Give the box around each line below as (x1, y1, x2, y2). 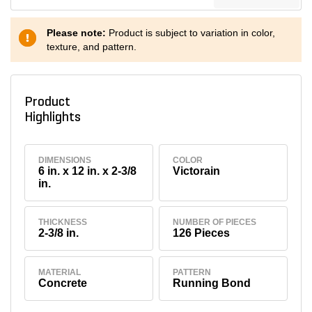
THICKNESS (38, 217, 88, 228)
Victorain (173, 164, 221, 177)
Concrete (38, 277, 88, 290)
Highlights (24, 111, 86, 125)
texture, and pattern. (47, 41, 136, 52)
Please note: (47, 27, 109, 38)
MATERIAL (38, 267, 81, 278)
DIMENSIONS (38, 155, 92, 165)
